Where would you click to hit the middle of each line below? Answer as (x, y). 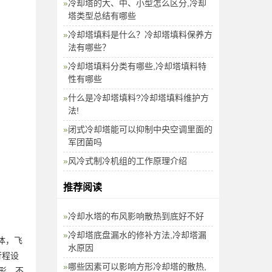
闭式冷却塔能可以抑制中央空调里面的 (140, 129)
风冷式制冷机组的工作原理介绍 (127, 161)
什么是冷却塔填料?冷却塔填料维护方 (138, 97)
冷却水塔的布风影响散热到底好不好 (136, 216)
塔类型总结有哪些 (102, 15)
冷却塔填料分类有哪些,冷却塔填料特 (137, 66)
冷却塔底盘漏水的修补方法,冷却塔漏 (137, 235)
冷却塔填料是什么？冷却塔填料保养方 (140, 34)
